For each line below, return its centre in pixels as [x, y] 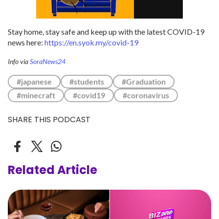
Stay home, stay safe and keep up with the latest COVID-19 [106, 32]
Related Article [53, 170]
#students [87, 81]
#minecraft [36, 95]
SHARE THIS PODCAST [49, 120]
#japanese [34, 81]
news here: [26, 42]
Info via [19, 61]
